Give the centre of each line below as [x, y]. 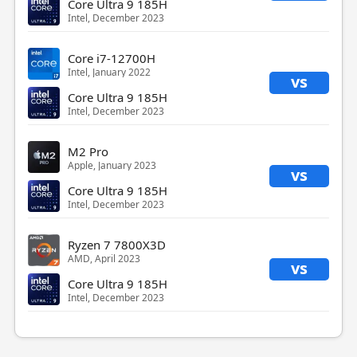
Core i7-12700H [111, 58]
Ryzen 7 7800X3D [116, 244]
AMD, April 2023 [104, 258]
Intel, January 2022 [109, 72]
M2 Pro [88, 151]
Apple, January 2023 [112, 165]
